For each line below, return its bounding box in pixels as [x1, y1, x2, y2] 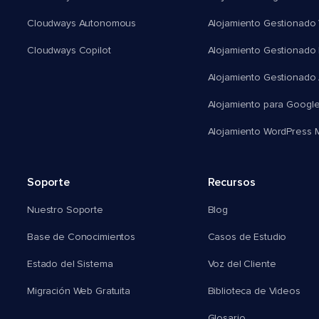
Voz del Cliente [207, 259, 276, 270]
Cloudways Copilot [27, 46, 111, 56]
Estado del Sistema [27, 259, 113, 270]
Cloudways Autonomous [27, 19, 137, 29]
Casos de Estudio [207, 232, 287, 243]
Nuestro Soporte [27, 205, 103, 216]
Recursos [207, 177, 256, 189]
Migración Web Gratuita [27, 286, 130, 297]
